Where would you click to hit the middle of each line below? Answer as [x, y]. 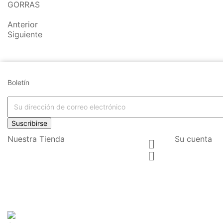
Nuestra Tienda [36, 139]
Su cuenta [193, 139]
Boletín [18, 82]
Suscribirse [29, 123]
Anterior [23, 24]
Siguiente [25, 34]
